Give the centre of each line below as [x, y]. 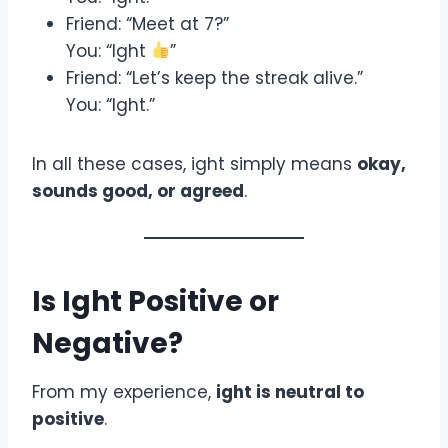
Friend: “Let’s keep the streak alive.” [214, 77]
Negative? [107, 343]
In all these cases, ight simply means [194, 163]
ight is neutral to [290, 391]
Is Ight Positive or [155, 301]
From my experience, [124, 391]
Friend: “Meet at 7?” [147, 23]
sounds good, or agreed [138, 190]
